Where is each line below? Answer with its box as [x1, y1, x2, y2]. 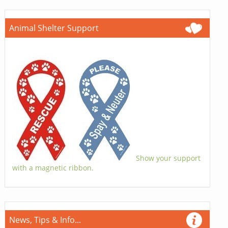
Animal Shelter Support [9, 22, 99, 34]
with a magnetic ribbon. [12, 162, 94, 173]
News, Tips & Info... [9, 214, 81, 225]
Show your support [135, 153, 201, 163]
